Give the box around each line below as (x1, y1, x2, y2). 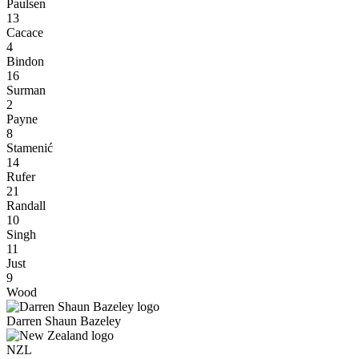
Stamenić (6, 140, 53, 155)
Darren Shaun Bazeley (6, 313, 121, 328)
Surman (6, 83, 46, 97)
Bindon (6, 54, 44, 68)
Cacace (6, 25, 43, 39)
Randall (6, 198, 46, 212)
